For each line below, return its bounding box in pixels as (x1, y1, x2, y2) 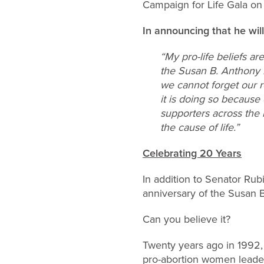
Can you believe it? (143, 212, 230, 226)
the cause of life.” (160, 120, 239, 134)
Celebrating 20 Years (143, 146, 242, 160)
